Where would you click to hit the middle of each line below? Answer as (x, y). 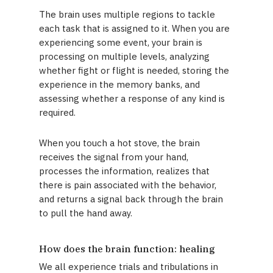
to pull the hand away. (86, 213)
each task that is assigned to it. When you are (135, 28)
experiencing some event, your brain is (121, 42)
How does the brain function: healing (127, 249)
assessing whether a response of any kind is (132, 98)
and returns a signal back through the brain (131, 199)
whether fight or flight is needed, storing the (134, 70)
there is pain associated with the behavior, (128, 185)
